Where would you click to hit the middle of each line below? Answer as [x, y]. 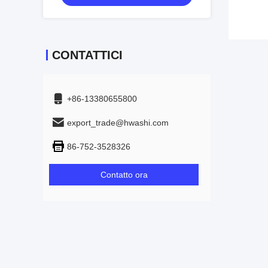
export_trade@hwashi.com [118, 123]
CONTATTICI [87, 55]
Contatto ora [124, 175]
